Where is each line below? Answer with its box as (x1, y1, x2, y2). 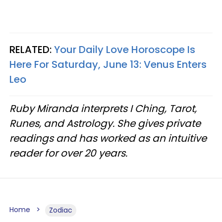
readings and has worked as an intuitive (9, 131, 207, 145)
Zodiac (49, 205, 72, 215)
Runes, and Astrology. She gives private (9, 116, 201, 130)
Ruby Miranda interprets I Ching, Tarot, (9, 102, 197, 115)
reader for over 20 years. (9, 146, 130, 160)
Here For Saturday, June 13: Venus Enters (9, 57, 207, 71)
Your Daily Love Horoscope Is (54, 43, 195, 56)
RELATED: (9, 43, 54, 56)
